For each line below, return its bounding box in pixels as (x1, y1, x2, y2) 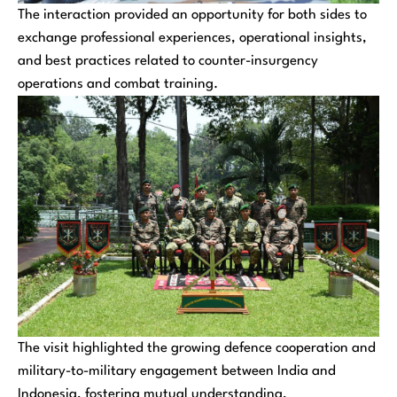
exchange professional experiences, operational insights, (18, 30, 367, 45)
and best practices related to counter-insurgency (18, 53, 318, 68)
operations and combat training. (18, 76, 218, 91)
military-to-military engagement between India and (18, 363, 336, 378)
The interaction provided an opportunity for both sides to (18, 7, 367, 22)
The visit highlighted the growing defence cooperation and (18, 340, 376, 355)
